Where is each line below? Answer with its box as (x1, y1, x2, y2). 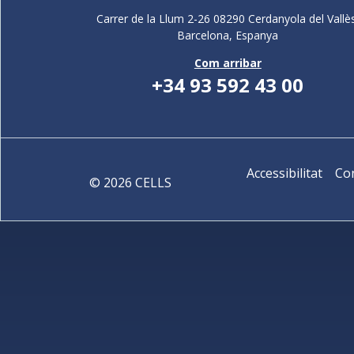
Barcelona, (177, 28, 236, 43)
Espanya (235, 28, 279, 43)
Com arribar (194, 55, 262, 70)
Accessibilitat (247, 164, 323, 182)
